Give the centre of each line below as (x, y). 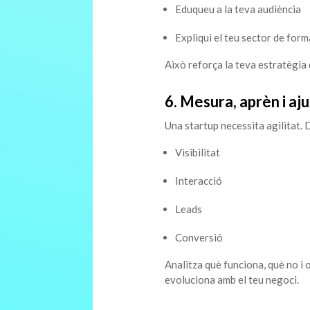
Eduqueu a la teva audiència (238, 9)
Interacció (198, 181)
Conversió (199, 238)
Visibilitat (197, 153)
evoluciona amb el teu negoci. (231, 280)
